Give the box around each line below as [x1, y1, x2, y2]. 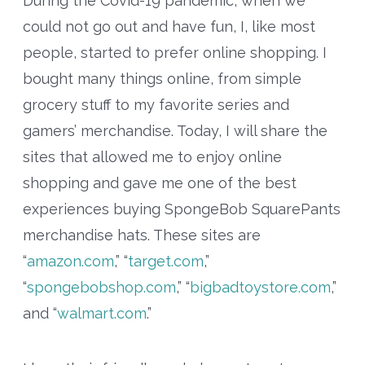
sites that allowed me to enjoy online [22, 148, 282, 166]
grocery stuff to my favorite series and [22, 96, 289, 114]
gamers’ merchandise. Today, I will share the [22, 122, 328, 140]
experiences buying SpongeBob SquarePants [22, 200, 341, 218]
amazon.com [26, 253, 114, 270]
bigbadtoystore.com [189, 279, 331, 297]
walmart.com [56, 305, 147, 323]
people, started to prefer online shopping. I [22, 44, 327, 62]
